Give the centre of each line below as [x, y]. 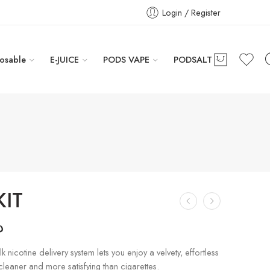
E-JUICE [64, 59]
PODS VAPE [126, 59]
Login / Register [191, 12]
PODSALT [193, 59]
